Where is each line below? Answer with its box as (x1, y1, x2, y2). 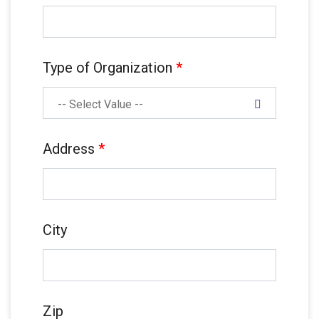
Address (43, 140, 98, 157)
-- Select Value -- (58, 98, 143, 111)
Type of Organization (43, 59, 176, 76)
